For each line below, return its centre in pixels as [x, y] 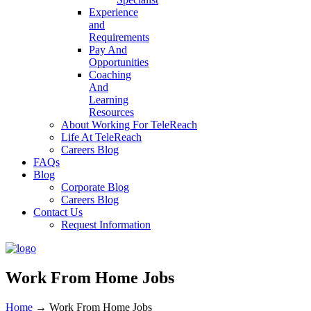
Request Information [106, 225]
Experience [114, 12]
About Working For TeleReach [129, 125]
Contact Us [58, 212]
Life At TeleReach [101, 137]
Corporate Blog [95, 187]
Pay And [108, 50]
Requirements [119, 37]
